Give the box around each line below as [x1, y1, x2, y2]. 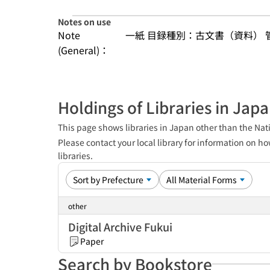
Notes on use [58, 16, 111, 28]
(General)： [58, 43, 109, 57]
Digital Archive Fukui [68, 219, 172, 234]
